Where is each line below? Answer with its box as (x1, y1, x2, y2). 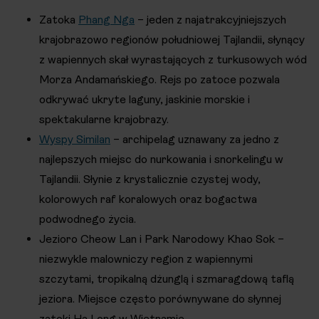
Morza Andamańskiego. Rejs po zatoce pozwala (39, 73, 280, 87)
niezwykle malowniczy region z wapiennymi (39, 252, 253, 266)
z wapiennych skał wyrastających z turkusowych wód (39, 53, 307, 67)
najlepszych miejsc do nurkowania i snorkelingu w (39, 152, 283, 167)
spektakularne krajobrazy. (39, 113, 169, 127)
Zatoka (39, 13, 78, 27)
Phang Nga (78, 13, 135, 27)
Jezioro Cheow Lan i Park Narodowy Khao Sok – (39, 232, 284, 246)
